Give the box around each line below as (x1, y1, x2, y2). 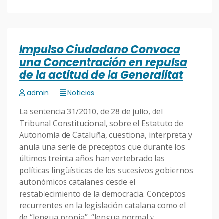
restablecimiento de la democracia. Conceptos (19, 188, 186, 199)
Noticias (67, 88, 94, 98)
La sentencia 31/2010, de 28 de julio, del (19, 106, 163, 117)
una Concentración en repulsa (19, 55, 187, 70)
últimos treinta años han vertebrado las (19, 153, 165, 164)
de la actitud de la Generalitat (19, 67, 183, 83)
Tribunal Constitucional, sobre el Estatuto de (19, 118, 183, 129)
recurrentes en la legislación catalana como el (19, 200, 186, 211)
